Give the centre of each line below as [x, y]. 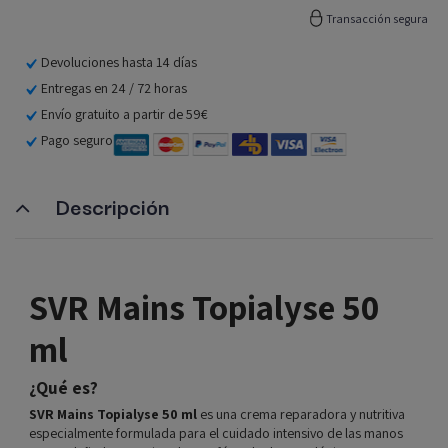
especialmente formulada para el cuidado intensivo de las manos [216, 432]
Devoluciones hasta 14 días [119, 61]
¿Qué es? [63, 387]
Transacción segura [377, 18]
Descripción [112, 205]
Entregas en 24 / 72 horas [114, 87]
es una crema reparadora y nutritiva [301, 413]
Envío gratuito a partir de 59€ [124, 113]
